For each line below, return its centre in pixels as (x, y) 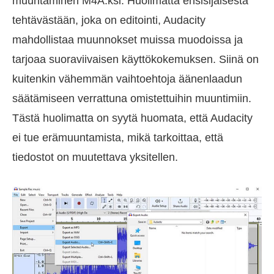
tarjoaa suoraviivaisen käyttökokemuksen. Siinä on (135, 59)
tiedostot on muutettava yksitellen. (95, 157)
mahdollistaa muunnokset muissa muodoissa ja (128, 39)
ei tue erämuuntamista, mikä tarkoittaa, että (118, 137)
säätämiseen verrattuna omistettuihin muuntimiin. (132, 98)
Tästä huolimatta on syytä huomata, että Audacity (132, 118)
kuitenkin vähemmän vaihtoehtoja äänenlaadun (127, 79)
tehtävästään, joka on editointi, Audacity (109, 20)
